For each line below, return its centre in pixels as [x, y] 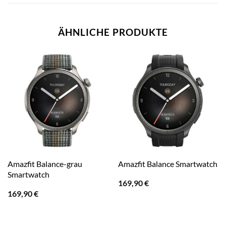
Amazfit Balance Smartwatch [167, 164]
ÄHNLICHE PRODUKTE [113, 32]
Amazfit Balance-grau [45, 163]
